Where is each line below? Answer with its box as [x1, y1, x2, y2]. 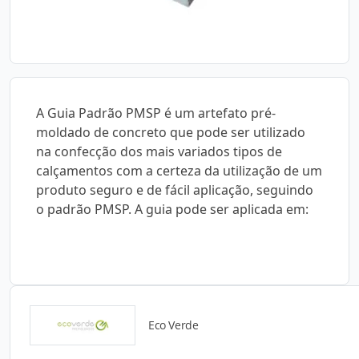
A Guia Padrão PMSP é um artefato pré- [36, 104, 276, 122]
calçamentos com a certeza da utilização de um [36, 162, 322, 179]
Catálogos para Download [91, 325, 268, 345]
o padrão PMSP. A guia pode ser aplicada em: [36, 200, 309, 218]
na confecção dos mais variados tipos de [36, 143, 282, 160]
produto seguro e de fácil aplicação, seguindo [36, 181, 313, 199]
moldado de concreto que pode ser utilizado [36, 123, 305, 141]
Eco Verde [148, 317, 199, 333]
